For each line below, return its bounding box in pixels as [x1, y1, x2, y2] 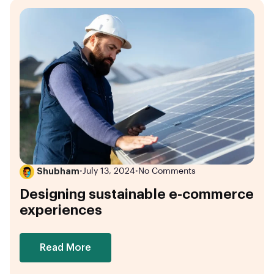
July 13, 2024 [83, 167, 135, 176]
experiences [20, 204, 102, 218]
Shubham [37, 167, 80, 176]
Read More [40, 243, 91, 253]
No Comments [138, 167, 196, 176]
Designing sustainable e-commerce [20, 188, 254, 202]
